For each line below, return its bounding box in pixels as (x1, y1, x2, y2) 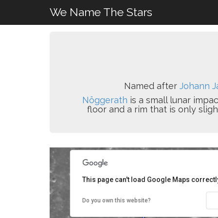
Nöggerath (82, 95, 127, 105)
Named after (124, 81, 180, 91)
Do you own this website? (82, 197, 151, 204)
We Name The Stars (50, 5, 152, 18)
